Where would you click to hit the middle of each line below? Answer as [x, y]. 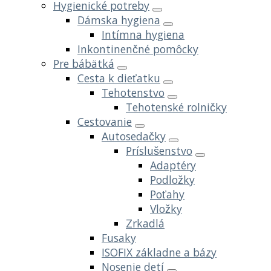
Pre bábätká [84, 64]
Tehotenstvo [133, 93]
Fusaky [119, 238]
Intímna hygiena [143, 35]
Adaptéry [173, 165]
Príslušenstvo [159, 151]
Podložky [172, 180]
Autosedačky [134, 136]
